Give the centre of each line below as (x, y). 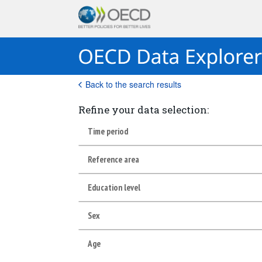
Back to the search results (134, 84)
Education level (114, 187)
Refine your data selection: (144, 110)
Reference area (114, 159)
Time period (108, 131)
